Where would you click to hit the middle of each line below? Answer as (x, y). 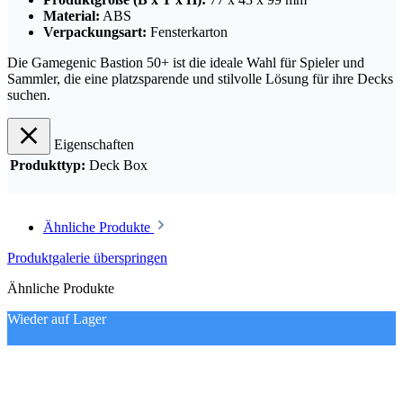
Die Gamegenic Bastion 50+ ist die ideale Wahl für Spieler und (186, 63)
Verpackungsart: (95, 32)
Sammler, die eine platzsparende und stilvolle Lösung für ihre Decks (200, 79)
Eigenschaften (94, 145)
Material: (72, 16)
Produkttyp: (48, 166)
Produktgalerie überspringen (87, 258)
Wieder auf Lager (57, 319)
